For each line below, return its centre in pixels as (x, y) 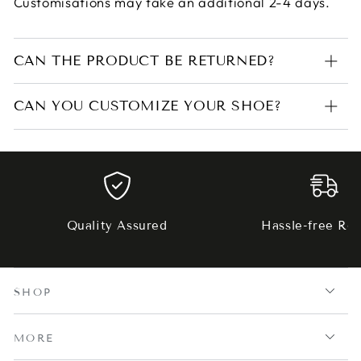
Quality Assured (117, 226)
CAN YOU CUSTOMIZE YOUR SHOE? (147, 106)
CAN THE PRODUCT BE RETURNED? (144, 60)
